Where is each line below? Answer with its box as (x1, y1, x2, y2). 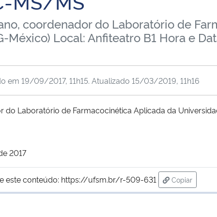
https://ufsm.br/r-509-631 (61, 173, 156, 185)
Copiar (171, 174, 192, 184)
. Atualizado (88, 75, 132, 86)
